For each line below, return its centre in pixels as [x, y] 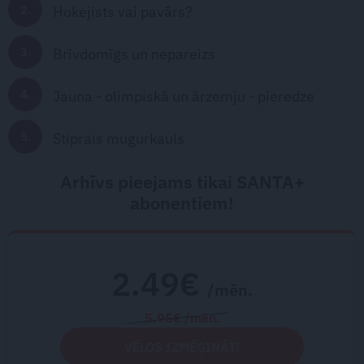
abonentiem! [182, 202]
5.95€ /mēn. [182, 317]
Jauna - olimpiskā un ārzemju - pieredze [184, 95]
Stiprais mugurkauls [119, 138]
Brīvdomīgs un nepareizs [134, 53]
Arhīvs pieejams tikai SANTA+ [182, 181]
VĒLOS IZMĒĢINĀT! [182, 347]
